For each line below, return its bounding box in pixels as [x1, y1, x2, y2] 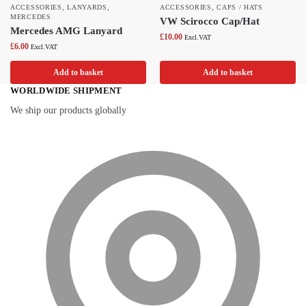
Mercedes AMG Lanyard [10, 25, 122, 37]
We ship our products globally [10, 105, 126, 115]
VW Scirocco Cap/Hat [160, 16, 260, 27]
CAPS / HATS [217, 3, 263, 12]
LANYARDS [67, 3, 107, 12]
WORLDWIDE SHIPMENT [10, 85, 122, 96]
